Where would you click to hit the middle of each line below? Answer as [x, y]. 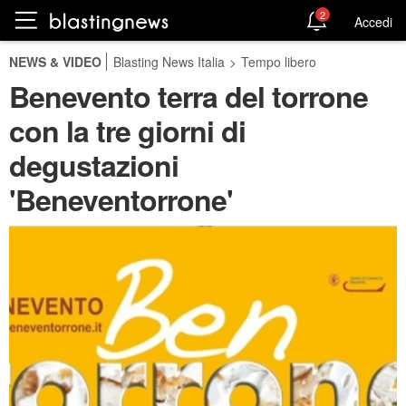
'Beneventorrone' [121, 199]
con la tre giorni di [127, 130]
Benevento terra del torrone [188, 96]
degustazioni [94, 165]
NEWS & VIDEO [55, 62]
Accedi [373, 21]
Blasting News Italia [169, 62]
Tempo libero [279, 62]
